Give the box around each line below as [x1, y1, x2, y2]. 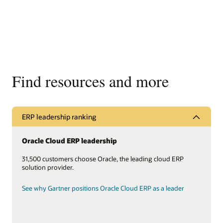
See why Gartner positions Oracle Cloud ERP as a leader [22, 184, 184, 193]
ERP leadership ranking [22, 111, 96, 121]
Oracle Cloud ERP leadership [22, 136, 117, 146]
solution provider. [22, 163, 74, 171]
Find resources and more [12, 70, 169, 92]
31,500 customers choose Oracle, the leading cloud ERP [22, 154, 184, 163]
